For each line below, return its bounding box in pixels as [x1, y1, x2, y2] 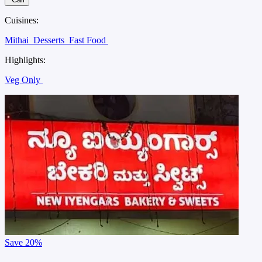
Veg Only [5, 75, 43, 85]
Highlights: [5, 55, 46, 65]
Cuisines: [5, 15, 39, 26]
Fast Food [69, 35, 108, 46]
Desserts [33, 35, 67, 46]
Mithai [5, 35, 31, 46]
